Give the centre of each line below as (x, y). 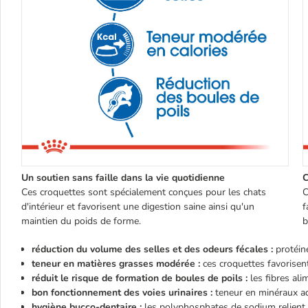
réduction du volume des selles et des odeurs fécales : (152, 249)
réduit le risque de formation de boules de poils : (140, 278)
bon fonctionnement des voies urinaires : (122, 292)
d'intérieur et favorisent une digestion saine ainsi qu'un (138, 206)
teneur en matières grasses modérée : (116, 263)
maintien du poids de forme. (81, 221)
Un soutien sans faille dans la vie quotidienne (123, 177)
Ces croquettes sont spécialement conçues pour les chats (144, 192)
